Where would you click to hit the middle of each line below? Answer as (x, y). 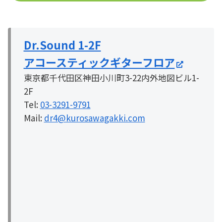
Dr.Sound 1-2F (62, 45)
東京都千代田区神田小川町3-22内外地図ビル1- (111, 78)
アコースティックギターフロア (99, 62)
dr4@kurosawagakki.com (94, 118)
